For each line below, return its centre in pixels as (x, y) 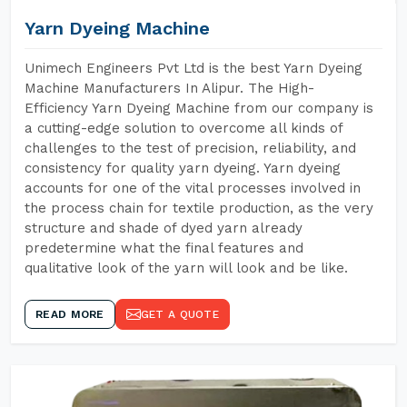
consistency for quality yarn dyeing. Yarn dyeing (183, 168)
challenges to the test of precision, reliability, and (190, 148)
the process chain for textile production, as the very (199, 208)
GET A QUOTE (179, 314)
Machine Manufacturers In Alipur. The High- (169, 88)
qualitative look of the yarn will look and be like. (186, 268)
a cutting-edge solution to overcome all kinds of (184, 128)
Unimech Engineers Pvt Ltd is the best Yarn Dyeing (194, 68)
